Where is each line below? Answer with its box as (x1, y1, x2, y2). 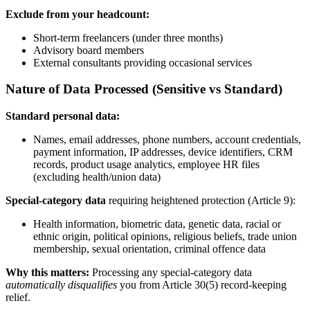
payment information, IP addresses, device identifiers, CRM (33, 146, 293, 158)
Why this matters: (6, 266, 89, 279)
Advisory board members (33, 44, 144, 56)
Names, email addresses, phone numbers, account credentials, (33, 134, 301, 146)
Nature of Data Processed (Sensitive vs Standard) (6, 82, 282, 97)
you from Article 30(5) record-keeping (117, 279, 286, 291)
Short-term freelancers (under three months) (33, 31, 223, 44)
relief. (6, 291, 30, 304)
